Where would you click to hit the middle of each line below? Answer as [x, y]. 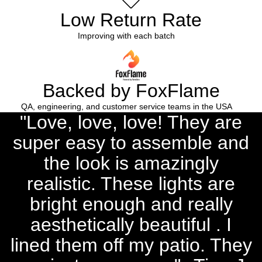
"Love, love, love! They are [131, 122]
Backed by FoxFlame [131, 90]
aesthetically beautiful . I [131, 224]
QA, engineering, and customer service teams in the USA [126, 106]
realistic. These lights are [131, 183]
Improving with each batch [126, 35]
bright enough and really [131, 204]
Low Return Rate [131, 20]
